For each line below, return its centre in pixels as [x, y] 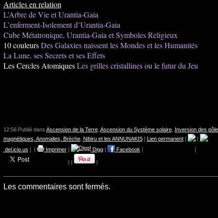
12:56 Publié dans [25, 129]
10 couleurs [22, 45]
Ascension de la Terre [72, 129]
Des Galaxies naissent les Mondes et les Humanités [119, 45]
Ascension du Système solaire [136, 129]
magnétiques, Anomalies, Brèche [42, 139]
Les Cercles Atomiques [40, 65]
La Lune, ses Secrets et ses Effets [54, 55]
